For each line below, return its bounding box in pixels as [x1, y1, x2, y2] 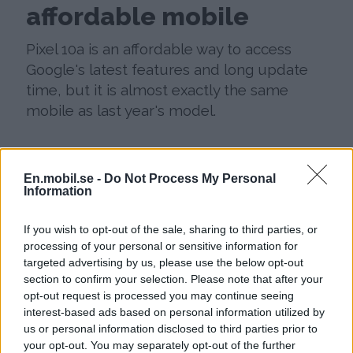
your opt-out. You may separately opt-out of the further [24, 338, 295, 351]
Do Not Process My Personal [104, 171, 276, 185]
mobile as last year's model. [26, 102, 217, 120]
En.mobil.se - [24, 171, 104, 185]
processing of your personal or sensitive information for [24, 239, 298, 252]
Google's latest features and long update [26, 61, 309, 79]
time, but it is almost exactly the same [26, 81, 289, 99]
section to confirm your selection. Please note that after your [24, 272, 323, 285]
